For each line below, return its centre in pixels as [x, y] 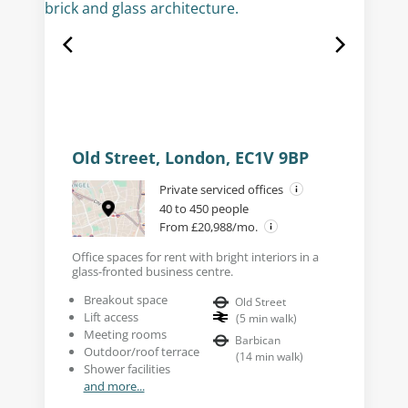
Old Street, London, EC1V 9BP [190, 157]
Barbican [258, 340]
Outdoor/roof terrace [141, 351]
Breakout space [125, 299]
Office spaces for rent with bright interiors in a [195, 256]
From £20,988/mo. [209, 226]
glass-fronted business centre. [152, 271]
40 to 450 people [204, 208]
